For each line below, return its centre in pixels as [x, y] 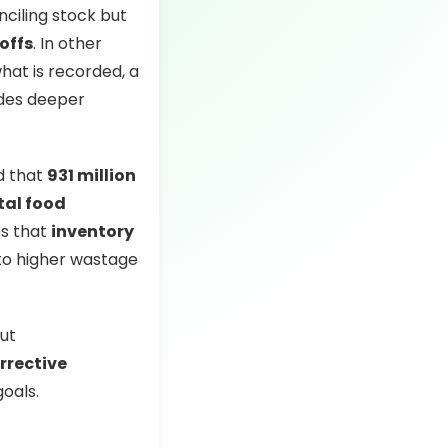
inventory [92, 231]
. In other [67, 43]
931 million [91, 175]
